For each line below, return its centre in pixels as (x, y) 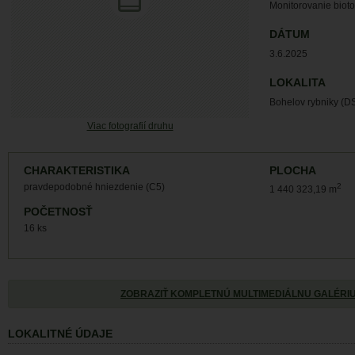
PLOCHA (293, 171)
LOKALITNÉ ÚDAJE (60, 334)
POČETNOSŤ (58, 212)
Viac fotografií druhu (130, 126)
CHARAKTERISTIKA (77, 171)
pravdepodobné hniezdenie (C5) (94, 187)
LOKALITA (298, 83)
